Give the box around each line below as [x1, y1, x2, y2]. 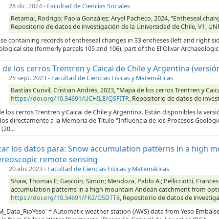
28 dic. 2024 [9, 2, 42, 11]
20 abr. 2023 [9, 165, 43, 174]
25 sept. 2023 [9, 74, 46, 83]
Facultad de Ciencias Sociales [47, 2, 130, 11]
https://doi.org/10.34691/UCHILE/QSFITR [11, 94, 129, 103]
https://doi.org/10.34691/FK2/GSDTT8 [11, 194, 120, 202]
